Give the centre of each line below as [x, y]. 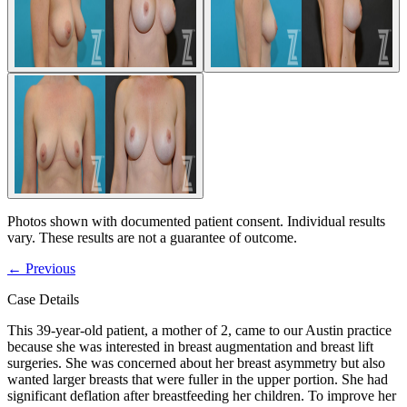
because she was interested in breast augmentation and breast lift [190, 346]
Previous [49, 268]
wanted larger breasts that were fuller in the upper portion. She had [198, 379]
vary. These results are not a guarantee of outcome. [152, 237]
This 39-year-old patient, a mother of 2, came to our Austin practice [199, 330]
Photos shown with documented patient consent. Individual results [196, 221]
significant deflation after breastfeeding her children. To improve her [202, 395]
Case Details [43, 299]
